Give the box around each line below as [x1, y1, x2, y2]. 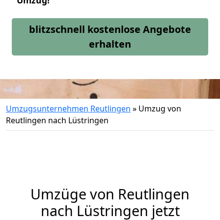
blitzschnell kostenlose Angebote [29, 23, 191, 36]
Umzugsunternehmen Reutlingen [6, 103, 131, 114]
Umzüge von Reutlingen [30, 184, 190, 203]
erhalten [89, 37, 131, 51]
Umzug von [138, 103, 181, 114]
